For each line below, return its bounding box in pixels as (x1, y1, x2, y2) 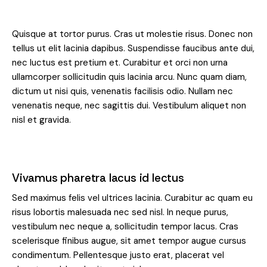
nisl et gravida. (12, 114, 71, 126)
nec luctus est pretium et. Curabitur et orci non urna (12, 57, 228, 69)
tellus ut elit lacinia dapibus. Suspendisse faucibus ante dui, (12, 42, 254, 55)
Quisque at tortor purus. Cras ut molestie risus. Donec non (12, 28, 253, 41)
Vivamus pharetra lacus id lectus (12, 170, 184, 186)
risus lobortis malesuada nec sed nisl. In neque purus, (12, 206, 228, 219)
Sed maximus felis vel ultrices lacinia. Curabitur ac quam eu (12, 192, 253, 204)
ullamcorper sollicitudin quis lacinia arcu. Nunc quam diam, (12, 71, 247, 83)
